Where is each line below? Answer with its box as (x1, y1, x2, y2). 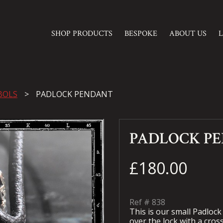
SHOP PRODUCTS (51, 28, 112, 39)
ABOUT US (169, 28, 207, 39)
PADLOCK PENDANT (36, 89, 113, 100)
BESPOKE (124, 28, 157, 39)
